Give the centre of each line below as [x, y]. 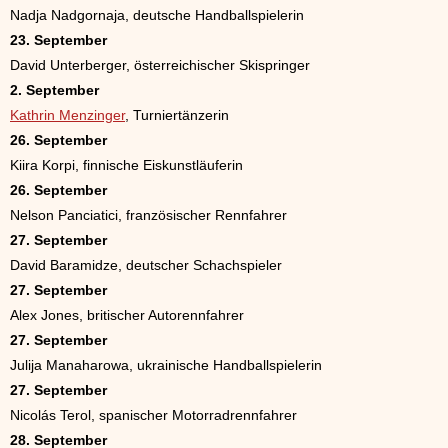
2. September [54, 89]
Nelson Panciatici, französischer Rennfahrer [148, 214]
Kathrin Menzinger [67, 114]
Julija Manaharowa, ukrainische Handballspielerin [166, 364]
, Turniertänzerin [177, 114]
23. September [58, 39]
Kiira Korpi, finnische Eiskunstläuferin [126, 164]
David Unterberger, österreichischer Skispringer [160, 64]
